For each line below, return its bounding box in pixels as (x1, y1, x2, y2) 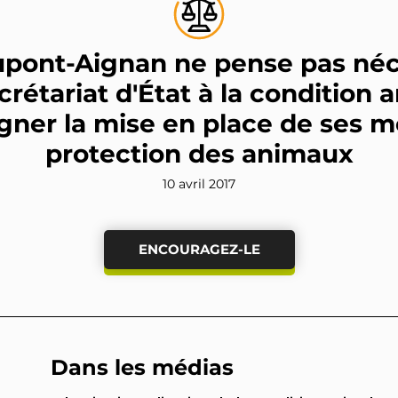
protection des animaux (44, 139, 354, 170)
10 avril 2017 (163, 176, 235, 193)
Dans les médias (50, 354, 234, 380)
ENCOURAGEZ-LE (138, 241, 260, 259)
